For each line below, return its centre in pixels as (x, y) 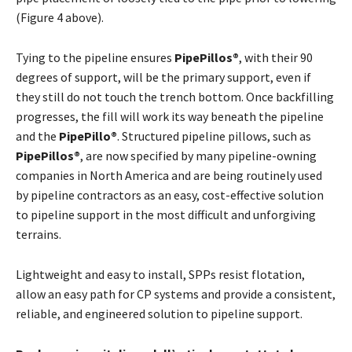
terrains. (38, 235)
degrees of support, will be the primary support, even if (163, 77)
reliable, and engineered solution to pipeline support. (159, 314)
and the (37, 136)
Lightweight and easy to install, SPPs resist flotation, (160, 275)
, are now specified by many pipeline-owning (198, 156)
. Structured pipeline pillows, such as (214, 136)
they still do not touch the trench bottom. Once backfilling (175, 97)
